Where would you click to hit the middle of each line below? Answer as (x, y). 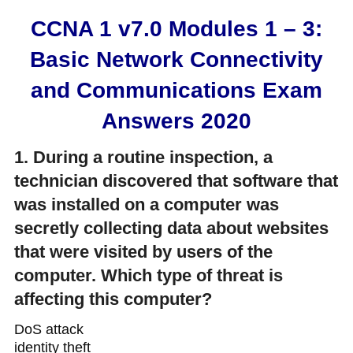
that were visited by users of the (143, 252)
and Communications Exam (176, 90)
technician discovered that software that (176, 181)
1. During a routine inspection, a (143, 157)
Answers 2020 (176, 121)
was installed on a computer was (146, 204)
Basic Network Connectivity (176, 59)
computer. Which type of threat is (148, 275)
